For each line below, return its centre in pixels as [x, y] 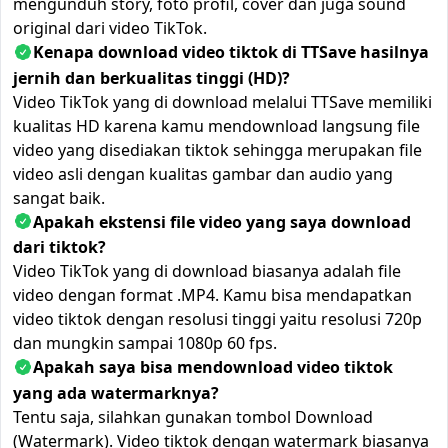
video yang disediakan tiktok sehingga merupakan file [217, 149]
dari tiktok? [59, 247]
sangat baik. [59, 197]
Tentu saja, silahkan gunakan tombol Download [193, 417]
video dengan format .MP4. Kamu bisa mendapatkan [212, 295]
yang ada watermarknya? [116, 393]
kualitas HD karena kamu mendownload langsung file [216, 125]
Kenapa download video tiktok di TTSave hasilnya [231, 51]
